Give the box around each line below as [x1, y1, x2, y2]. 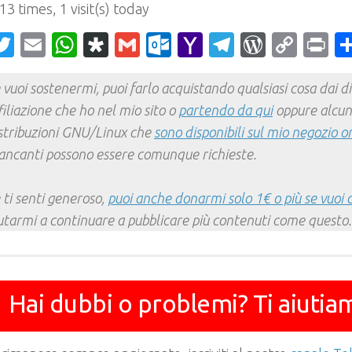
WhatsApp [77, 31, 196, 60]
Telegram [234, 31, 343, 60]
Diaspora [108, 31, 208, 60]
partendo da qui [178, 102, 273, 119]
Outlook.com [171, 31, 321, 60]
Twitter [14, 31, 96, 60]
